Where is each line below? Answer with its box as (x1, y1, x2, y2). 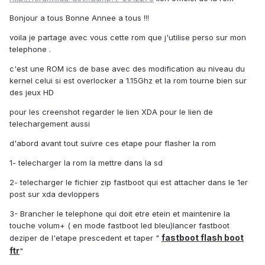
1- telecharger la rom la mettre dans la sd (9, 158, 163, 168)
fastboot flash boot (161, 232, 244, 243)
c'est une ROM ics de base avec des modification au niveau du (9, 64, 245, 74)
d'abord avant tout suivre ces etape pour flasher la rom (9, 138, 216, 148)
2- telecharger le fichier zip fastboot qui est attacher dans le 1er (9, 177, 248, 188)
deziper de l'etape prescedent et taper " (9, 233, 161, 243)
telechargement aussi (9, 119, 90, 129)
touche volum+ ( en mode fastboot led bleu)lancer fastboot (9, 221, 230, 231)
